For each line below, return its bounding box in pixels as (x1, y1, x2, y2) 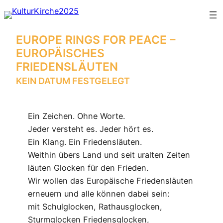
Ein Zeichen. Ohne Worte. (28, 111, 125, 121)
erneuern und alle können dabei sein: (28, 189, 169, 199)
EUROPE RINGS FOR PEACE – (16, 33, 175, 47)
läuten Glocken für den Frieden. (28, 163, 148, 173)
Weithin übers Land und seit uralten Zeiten (28, 150, 190, 160)
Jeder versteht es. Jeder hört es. (28, 124, 153, 134)
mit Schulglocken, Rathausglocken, (28, 202, 162, 212)
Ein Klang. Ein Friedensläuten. (28, 137, 142, 147)
